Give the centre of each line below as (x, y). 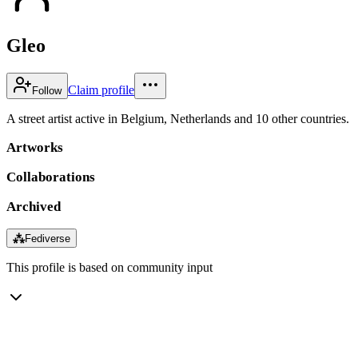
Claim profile (101, 89)
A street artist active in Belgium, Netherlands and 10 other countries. (178, 118)
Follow (47, 90)
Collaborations (51, 177)
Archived (34, 206)
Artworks (35, 147)
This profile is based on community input (109, 267)
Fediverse (48, 238)
